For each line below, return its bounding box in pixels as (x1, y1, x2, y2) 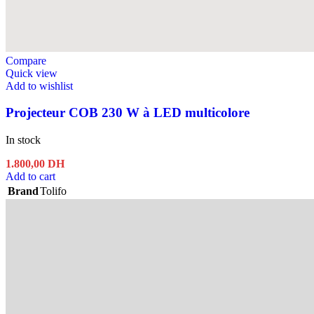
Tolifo (40, 185, 67, 198)
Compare (6, 54, 46, 67)
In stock (6, 134, 41, 146)
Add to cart (6, 170, 55, 183)
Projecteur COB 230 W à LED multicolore (6, 105, 250, 121)
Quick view (6, 67, 57, 79)
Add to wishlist (6, 79, 73, 92)
